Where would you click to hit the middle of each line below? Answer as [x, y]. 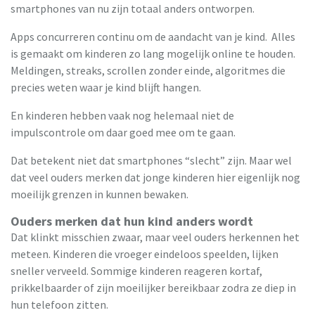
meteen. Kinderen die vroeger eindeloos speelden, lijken [144, 254]
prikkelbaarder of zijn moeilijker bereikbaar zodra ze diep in [153, 288]
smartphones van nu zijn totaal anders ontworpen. [133, 9]
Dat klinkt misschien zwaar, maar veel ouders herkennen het [155, 237]
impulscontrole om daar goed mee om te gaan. [123, 133]
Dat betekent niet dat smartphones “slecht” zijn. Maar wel [151, 161]
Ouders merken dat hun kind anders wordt [132, 221]
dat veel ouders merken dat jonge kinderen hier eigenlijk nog [155, 178]
